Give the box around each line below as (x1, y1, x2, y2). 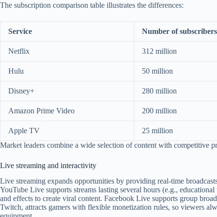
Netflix (8, 46, 30, 55)
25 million (142, 126, 173, 135)
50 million (142, 66, 173, 75)
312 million (142, 46, 177, 55)
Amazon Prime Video (8, 106, 75, 115)
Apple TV (8, 126, 40, 135)
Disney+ (8, 86, 34, 95)
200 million (142, 106, 177, 115)
